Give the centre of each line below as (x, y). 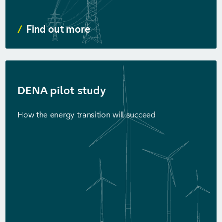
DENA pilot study (62, 90)
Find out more (58, 29)
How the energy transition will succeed (86, 115)
